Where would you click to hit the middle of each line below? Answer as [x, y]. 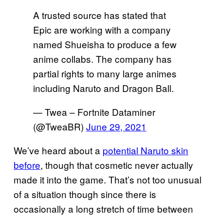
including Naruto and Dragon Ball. [103, 88]
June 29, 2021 [116, 126]
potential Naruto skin [145, 150]
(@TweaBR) [60, 126]
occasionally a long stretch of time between [103, 208]
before [27, 164]
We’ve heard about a [58, 150]
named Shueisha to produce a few [105, 44]
